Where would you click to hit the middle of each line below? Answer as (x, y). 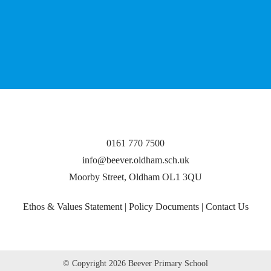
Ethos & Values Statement (72, 206)
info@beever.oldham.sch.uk (135, 160)
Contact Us (227, 206)
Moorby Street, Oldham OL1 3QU (135, 177)
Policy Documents (164, 206)
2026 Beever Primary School (158, 263)
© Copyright (86, 263)
